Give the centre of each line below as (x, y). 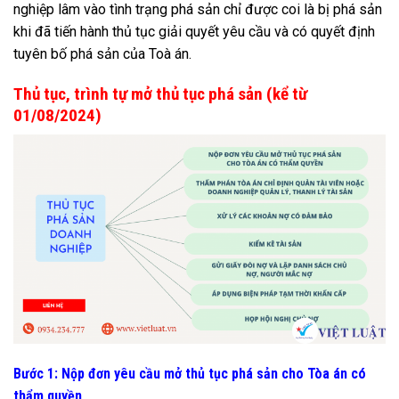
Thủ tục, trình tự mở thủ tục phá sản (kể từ (160, 94)
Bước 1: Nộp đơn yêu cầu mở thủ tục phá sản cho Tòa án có (190, 374)
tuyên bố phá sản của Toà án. (102, 53)
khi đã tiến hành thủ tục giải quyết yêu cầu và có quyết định (194, 31)
